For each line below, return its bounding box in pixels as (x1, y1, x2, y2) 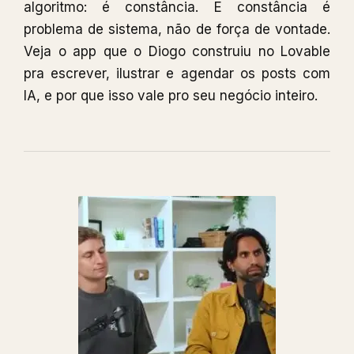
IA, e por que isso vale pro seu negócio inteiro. (24, 88, 318, 104)
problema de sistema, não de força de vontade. (24, 21, 330, 37)
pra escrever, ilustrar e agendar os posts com (24, 66, 330, 81)
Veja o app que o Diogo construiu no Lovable (24, 43, 330, 59)
